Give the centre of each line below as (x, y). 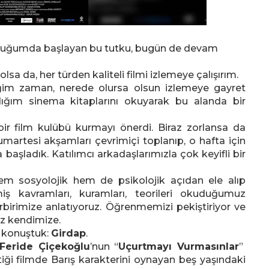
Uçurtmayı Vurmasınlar (179, 246)
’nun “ (104, 246)
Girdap (68, 233)
